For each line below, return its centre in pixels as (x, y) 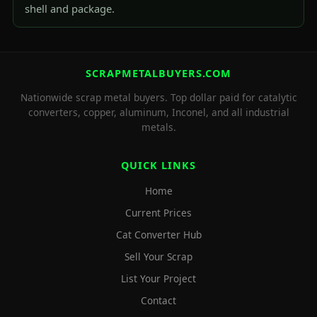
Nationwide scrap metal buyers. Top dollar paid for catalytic (158, 97)
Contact (158, 300)
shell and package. (70, 8)
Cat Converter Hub (158, 235)
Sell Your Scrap (158, 257)
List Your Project (158, 278)
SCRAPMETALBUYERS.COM (158, 73)
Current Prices (158, 213)
